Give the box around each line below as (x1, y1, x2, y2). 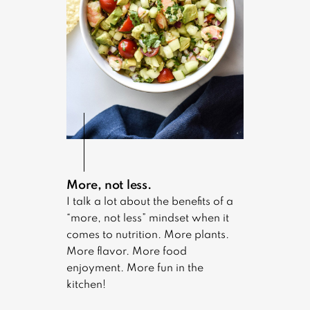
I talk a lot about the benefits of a (66, 197, 233, 208)
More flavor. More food (66, 246, 187, 258)
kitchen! (66, 280, 106, 291)
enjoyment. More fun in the (66, 263, 203, 275)
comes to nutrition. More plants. (66, 230, 229, 241)
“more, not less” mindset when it (66, 213, 229, 225)
